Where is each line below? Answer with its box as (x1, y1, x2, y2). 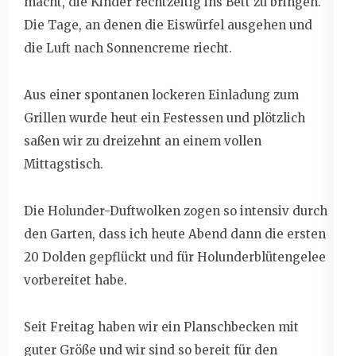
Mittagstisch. (24, 156, 103, 172)
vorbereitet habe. (24, 272, 127, 288)
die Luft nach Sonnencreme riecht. (24, 40, 232, 56)
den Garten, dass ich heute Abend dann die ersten (24, 226, 326, 242)
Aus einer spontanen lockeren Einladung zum (24, 87, 299, 103)
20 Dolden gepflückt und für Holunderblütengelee (24, 249, 326, 265)
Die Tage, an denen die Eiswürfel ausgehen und (24, 17, 312, 33)
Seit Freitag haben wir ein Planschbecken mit (24, 319, 299, 335)
